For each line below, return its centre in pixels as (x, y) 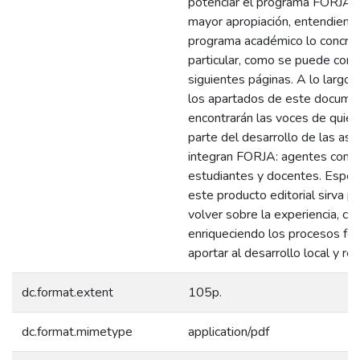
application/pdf (229, 331)
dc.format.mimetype (77, 331)
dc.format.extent (67, 292)
